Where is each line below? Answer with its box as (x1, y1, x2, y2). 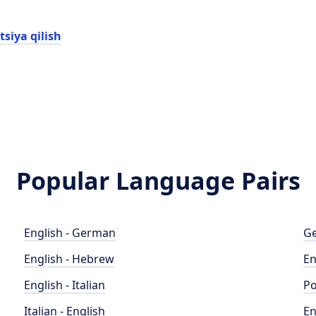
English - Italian (24, 277, 106, 293)
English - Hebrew (24, 251, 115, 267)
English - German (24, 225, 116, 241)
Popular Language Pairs (16, 164, 300, 197)
